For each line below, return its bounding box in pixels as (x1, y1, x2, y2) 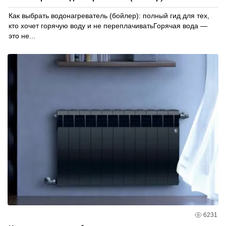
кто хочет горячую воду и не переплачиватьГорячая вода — (9, 21, 207, 30)
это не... (9, 31, 35, 40)
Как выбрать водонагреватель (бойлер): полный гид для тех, (9, 11, 209, 20)
